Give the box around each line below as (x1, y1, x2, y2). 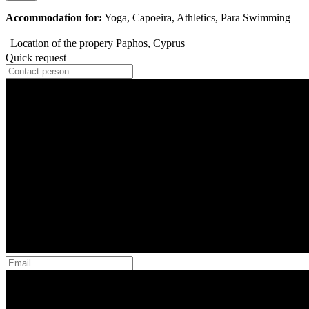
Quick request (6, 52, 66, 64)
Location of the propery (10, 37, 113, 50)
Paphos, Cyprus (116, 37, 185, 50)
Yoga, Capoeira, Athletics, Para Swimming (102, 12, 290, 24)
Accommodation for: (6, 12, 102, 24)
